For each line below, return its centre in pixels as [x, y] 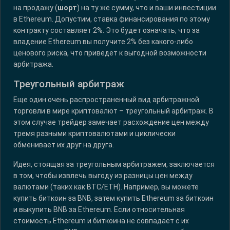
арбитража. [33, 64]
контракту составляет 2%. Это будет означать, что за [107, 31]
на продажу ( [35, 8]
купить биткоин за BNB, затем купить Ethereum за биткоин [113, 198]
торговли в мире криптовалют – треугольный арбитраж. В [113, 111]
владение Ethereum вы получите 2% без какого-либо [103, 42]
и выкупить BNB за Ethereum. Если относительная [99, 210]
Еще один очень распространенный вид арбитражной [106, 100]
